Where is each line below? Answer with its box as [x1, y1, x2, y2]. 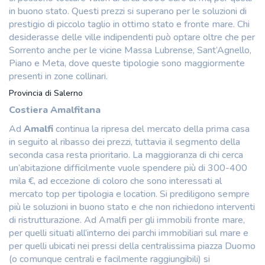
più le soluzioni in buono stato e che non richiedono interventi [9, 200, 255, 214]
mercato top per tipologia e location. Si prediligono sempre [9, 187, 250, 201]
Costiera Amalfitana [9, 103, 101, 117]
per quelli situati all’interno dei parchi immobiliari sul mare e [9, 226, 248, 240]
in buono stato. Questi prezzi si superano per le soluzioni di [9, 4, 247, 18]
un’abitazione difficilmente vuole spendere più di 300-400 [9, 161, 247, 174]
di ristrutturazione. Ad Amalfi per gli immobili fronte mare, [9, 213, 245, 227]
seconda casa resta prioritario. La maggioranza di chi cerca [9, 148, 243, 161]
